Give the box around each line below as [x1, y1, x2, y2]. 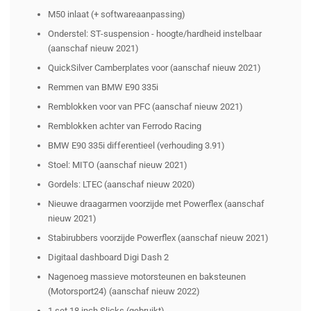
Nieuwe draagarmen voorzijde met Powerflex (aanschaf [48, 199, 264, 210]
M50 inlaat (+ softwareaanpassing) [48, 9, 185, 20]
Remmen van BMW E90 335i [48, 82, 158, 93]
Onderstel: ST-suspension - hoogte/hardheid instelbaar [48, 28, 262, 40]
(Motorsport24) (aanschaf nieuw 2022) [48, 286, 200, 297]
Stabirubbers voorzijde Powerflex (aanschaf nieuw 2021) [48, 233, 269, 244]
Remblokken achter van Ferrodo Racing [48, 121, 201, 132]
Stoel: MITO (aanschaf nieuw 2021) [48, 160, 187, 171]
